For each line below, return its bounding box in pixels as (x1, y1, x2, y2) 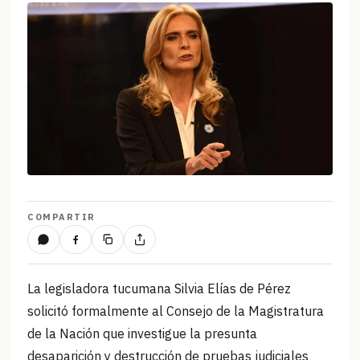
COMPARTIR (27, 211, 96, 223)
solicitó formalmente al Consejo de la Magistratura (27, 303, 324, 320)
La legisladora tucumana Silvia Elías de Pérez (27, 280, 291, 297)
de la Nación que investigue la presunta (27, 325, 257, 342)
